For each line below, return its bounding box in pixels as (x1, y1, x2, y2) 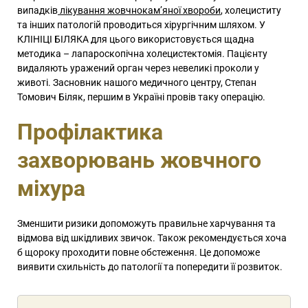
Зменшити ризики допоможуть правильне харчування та (17, 218, 276, 230)
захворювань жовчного (17, 147, 261, 174)
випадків (17, 5, 58, 16)
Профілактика (17, 119, 163, 146)
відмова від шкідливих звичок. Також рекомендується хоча (17, 232, 287, 244)
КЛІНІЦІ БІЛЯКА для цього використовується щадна (17, 34, 254, 45)
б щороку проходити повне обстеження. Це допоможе (17, 247, 260, 258)
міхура (17, 175, 85, 202)
